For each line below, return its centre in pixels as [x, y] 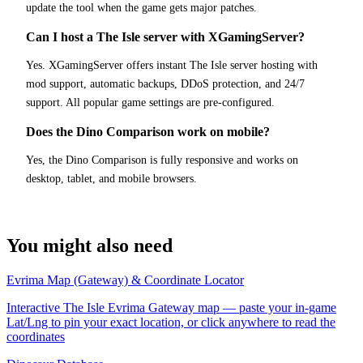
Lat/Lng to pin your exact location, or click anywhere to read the [171, 322]
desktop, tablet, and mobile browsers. [111, 179]
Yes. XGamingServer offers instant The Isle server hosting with [172, 66]
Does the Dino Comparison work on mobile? [148, 132]
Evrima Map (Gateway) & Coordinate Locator [125, 280]
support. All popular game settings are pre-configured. [150, 103]
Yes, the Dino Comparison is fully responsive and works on [162, 160]
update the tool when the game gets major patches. [141, 8]
